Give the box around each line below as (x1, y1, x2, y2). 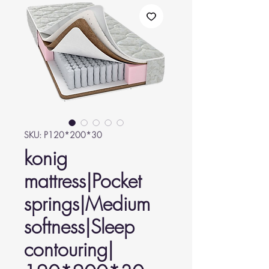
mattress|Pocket (24, 168, 142, 194)
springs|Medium (24, 190, 150, 217)
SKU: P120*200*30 (24, 128, 102, 141)
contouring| (24, 236, 113, 262)
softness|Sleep (24, 213, 134, 240)
